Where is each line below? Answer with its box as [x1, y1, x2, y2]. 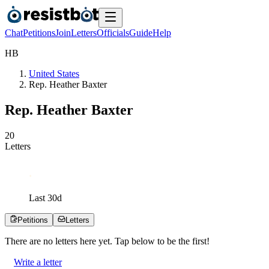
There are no [5, 235, 55, 246]
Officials [97, 28, 129, 38]
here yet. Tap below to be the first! [77, 235, 210, 246]
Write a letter [14, 256, 62, 267]
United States [29, 68, 79, 79]
